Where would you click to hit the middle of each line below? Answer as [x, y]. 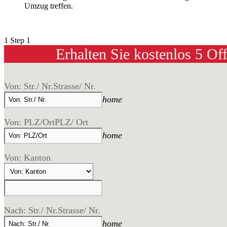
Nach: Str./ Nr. [31, 210]
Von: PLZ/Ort [29, 122]
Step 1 [20, 41]
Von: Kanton [27, 158]
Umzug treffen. [49, 6]
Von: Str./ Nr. [29, 86]
